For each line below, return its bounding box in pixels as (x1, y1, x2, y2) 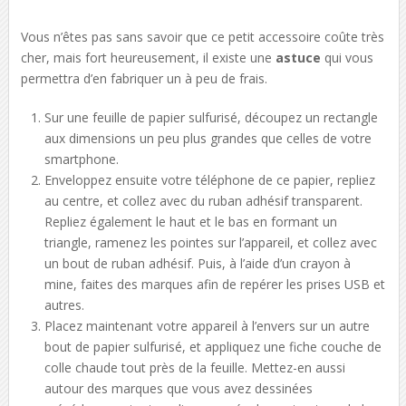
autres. (44, 295, 85, 314)
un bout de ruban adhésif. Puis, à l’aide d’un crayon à (44, 254, 352, 272)
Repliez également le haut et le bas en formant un (44, 212, 338, 230)
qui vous (320, 48, 373, 66)
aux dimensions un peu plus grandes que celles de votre (44, 129, 372, 147)
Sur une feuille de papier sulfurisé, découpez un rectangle (44, 108, 379, 126)
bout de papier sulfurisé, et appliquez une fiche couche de (44, 337, 382, 355)
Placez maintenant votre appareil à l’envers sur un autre (44, 316, 371, 334)
